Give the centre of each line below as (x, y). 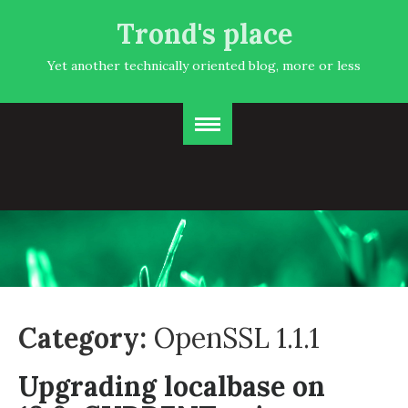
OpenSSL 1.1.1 (237, 338)
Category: (86, 338)
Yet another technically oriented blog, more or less (204, 66)
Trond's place (204, 34)
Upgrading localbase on (172, 386)
